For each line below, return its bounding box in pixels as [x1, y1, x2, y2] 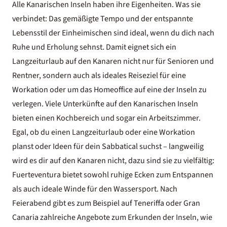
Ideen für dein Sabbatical [53, 140, 138, 152]
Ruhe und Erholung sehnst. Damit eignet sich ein [12, 41, 176, 53]
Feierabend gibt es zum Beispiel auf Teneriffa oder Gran [12, 197, 200, 209]
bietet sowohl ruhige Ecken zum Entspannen [61, 169, 213, 180]
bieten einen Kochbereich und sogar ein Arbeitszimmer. [12, 112, 201, 124]
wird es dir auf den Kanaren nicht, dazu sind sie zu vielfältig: [12, 155, 214, 166]
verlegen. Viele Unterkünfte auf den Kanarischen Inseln [12, 98, 198, 109]
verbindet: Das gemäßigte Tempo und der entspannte [12, 13, 193, 24]
